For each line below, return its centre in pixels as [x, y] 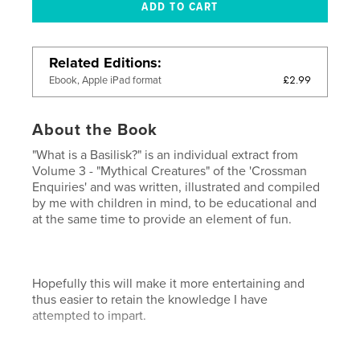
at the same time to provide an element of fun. [162, 220]
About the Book [95, 131]
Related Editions [104, 63]
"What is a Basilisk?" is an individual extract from [166, 155]
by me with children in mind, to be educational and [175, 204]
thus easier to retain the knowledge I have [150, 300]
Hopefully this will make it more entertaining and [169, 284]
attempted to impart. [90, 316]
